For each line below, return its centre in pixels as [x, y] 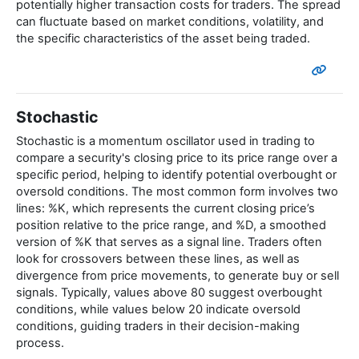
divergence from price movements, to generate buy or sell [177, 276]
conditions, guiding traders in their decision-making [158, 327]
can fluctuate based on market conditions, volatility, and [170, 22]
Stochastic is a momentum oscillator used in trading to [165, 141]
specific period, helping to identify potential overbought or [176, 175]
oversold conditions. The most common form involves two [177, 192]
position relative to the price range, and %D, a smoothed [171, 226]
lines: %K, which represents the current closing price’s [165, 209]
